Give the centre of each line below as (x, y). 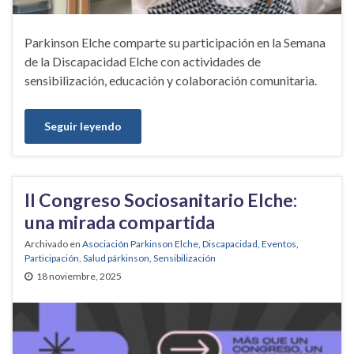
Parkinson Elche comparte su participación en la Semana (175, 43)
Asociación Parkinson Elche (140, 244)
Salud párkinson (116, 258)
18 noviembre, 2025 (79, 277)
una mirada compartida (120, 222)
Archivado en (53, 244)
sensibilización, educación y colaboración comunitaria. (171, 81)
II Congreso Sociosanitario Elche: (161, 200)
